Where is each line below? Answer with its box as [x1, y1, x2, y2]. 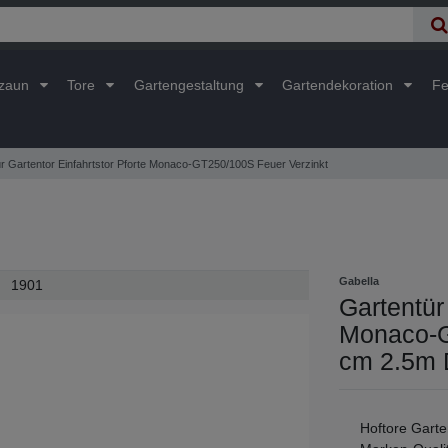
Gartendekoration [282, 76, 398, 93]
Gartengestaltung [133, 76, 248, 93]
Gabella [339, 274, 379, 287]
